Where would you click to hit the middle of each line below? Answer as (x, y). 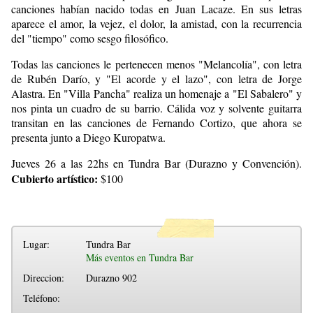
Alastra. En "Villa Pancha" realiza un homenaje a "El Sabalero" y (156, 93)
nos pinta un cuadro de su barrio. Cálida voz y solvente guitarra (156, 108)
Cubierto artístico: (54, 178)
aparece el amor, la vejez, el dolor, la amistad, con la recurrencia (156, 23)
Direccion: (44, 277)
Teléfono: (42, 298)
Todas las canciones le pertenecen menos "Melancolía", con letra (156, 64)
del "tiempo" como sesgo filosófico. (90, 38)
